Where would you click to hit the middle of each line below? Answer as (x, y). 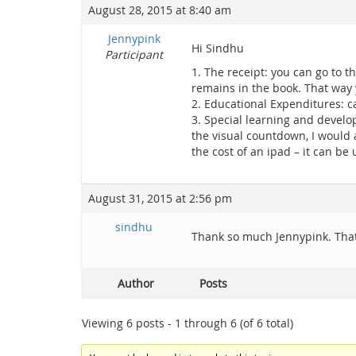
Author (136, 283)
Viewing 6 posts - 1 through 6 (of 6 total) (188, 323)
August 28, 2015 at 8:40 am (160, 10)
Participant (134, 54)
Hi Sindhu (218, 48)
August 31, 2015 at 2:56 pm (160, 198)
